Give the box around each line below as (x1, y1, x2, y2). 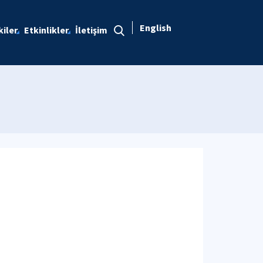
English (139, 22, 171, 33)
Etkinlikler (23, 24, 69, 36)
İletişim (75, 24, 107, 36)
